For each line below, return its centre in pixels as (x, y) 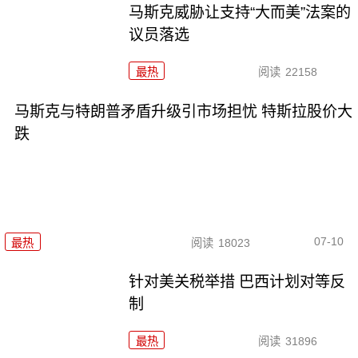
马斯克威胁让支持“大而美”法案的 (240, 13)
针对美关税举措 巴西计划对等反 (237, 282)
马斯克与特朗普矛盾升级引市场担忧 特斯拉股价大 (183, 112)
